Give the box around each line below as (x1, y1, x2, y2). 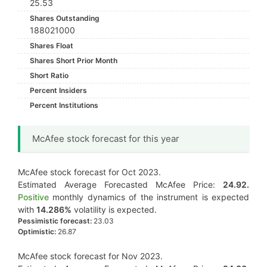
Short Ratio (30, 71, 69, 80)
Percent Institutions (30, 101, 98, 110)
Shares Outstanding (30, 14, 100, 23)
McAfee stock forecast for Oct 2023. (18, 167, 161, 177)
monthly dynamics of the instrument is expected (49, 192, 249, 202)
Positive (18, 192, 49, 202)
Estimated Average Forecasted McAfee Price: (18, 179, 223, 190)
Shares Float (30, 41, 73, 50)
